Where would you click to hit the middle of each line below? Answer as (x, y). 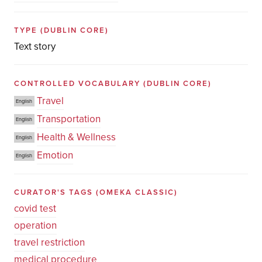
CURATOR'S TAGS (55, 192)
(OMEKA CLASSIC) (137, 192)
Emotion (55, 155)
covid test (35, 208)
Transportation (68, 119)
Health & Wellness (76, 137)
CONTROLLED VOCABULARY (78, 83)
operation (35, 225)
